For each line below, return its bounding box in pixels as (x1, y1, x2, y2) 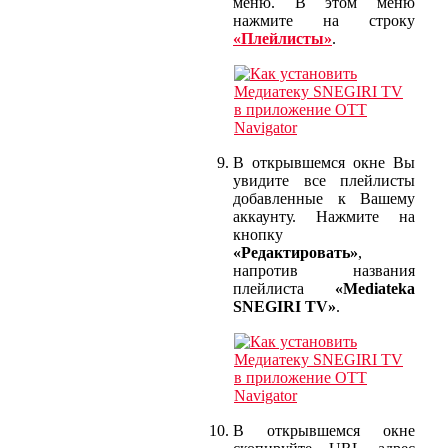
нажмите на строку (233, 11, 415, 29)
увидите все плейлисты (233, 171, 415, 189)
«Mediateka (335, 279, 415, 297)
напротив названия (233, 261, 415, 279)
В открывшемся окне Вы (233, 153, 415, 171)
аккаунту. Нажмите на (233, 207, 415, 225)
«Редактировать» (233, 243, 358, 261)
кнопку (233, 225, 283, 243)
